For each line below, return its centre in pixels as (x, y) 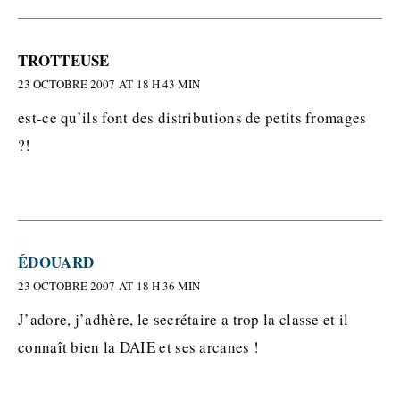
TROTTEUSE (64, 60)
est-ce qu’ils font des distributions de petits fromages (192, 117)
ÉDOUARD (56, 262)
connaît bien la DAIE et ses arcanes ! (139, 347)
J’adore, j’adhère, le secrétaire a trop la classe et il (183, 319)
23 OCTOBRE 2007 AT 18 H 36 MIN (109, 286)
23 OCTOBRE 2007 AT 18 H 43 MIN (109, 84)
